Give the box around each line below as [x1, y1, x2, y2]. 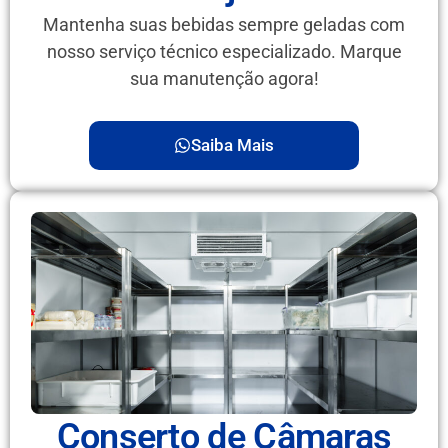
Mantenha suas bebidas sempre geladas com [43, 14, 405, 36]
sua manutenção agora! [129, 68, 319, 90]
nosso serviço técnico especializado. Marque [46, 41, 402, 63]
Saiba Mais [191, 134, 274, 155]
